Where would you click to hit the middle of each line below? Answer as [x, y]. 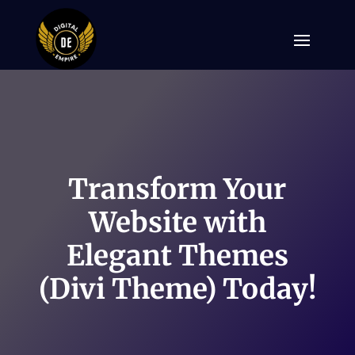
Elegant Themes [177, 256]
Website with [177, 222]
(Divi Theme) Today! [177, 289]
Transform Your [177, 189]
